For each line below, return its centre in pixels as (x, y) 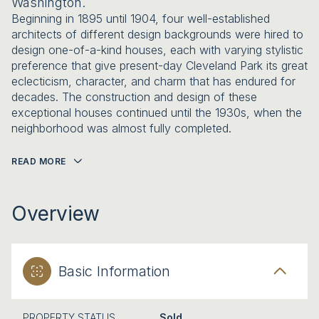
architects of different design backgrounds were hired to (157, 34)
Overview (56, 213)
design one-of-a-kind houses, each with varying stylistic (157, 50)
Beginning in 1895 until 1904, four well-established (141, 19)
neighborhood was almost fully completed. (121, 128)
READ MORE (39, 161)
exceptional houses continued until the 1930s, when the (157, 113)
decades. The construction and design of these (134, 97)
